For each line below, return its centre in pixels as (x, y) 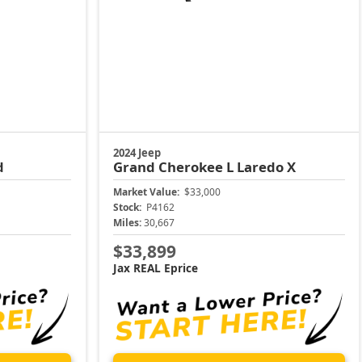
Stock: (128, 207)
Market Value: (147, 192)
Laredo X (267, 166)
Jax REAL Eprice (156, 268)
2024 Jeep (137, 152)
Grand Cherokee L (175, 166)
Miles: (128, 222)
